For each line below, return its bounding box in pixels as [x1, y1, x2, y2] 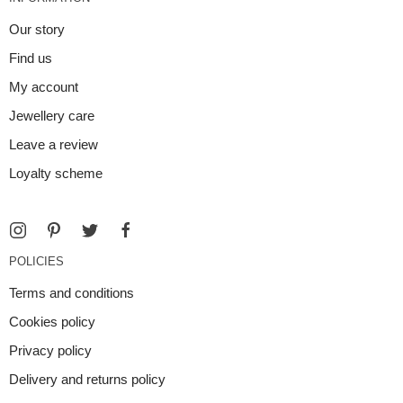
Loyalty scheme [9, 166, 103, 182]
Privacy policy [9, 343, 92, 359]
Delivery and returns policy [9, 372, 166, 388]
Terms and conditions [9, 285, 134, 301]
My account [9, 79, 78, 95]
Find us [9, 50, 52, 67]
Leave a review [9, 137, 98, 153]
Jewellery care [9, 108, 94, 124]
